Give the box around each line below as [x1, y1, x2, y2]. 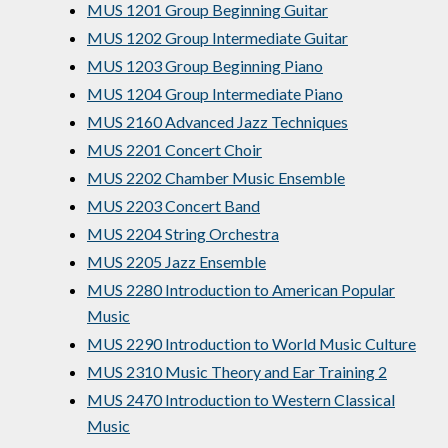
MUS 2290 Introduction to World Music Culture [87, 334, 416, 353]
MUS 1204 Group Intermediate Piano [87, 84, 343, 103]
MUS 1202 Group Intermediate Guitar [87, 28, 348, 47]
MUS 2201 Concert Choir [87, 140, 262, 159]
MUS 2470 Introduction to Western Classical [87, 390, 395, 409]
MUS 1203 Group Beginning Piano [87, 56, 323, 75]
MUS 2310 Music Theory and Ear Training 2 [87, 362, 387, 381]
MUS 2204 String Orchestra [87, 224, 279, 243]
